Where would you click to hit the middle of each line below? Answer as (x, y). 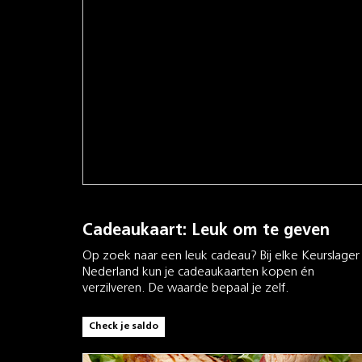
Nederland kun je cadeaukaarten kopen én (198, 272)
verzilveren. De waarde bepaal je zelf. (187, 288)
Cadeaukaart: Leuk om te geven (206, 231)
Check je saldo (124, 326)
